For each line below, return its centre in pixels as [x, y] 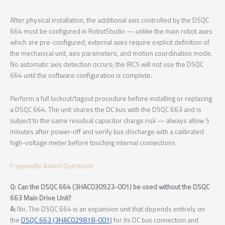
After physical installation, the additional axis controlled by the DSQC [109, 20]
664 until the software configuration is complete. [81, 75]
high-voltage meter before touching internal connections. [93, 142]
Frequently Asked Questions [52, 165]
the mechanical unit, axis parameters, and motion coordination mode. [111, 53]
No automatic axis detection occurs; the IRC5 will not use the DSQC [107, 64]
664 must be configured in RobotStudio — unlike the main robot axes [111, 31]
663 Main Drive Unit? [40, 198]
